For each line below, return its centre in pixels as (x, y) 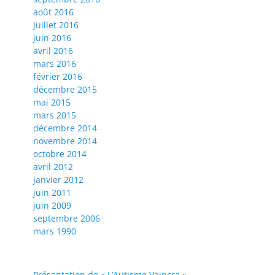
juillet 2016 (56, 25)
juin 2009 (52, 206)
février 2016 (58, 77)
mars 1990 (55, 231)
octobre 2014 (60, 154)
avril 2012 (53, 167)
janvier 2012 (58, 180)
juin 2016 (52, 38)
